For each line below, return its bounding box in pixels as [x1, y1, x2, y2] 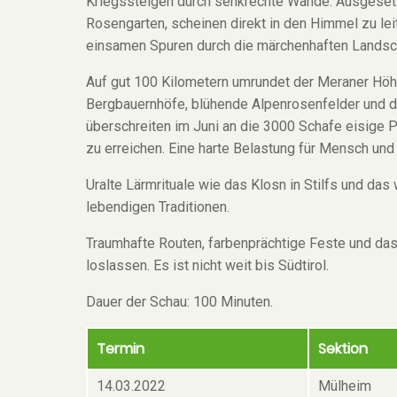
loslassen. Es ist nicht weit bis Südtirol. [86, 256, 329, 274]
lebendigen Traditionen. [86, 198, 230, 215]
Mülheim [318, 377, 371, 394]
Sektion [318, 338, 368, 359]
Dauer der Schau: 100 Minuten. [86, 292, 273, 310]
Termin [97, 338, 144, 359]
